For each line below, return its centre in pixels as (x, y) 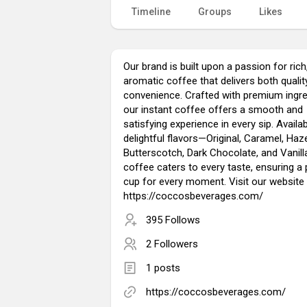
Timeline (151, 11)
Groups (215, 11)
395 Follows (173, 220)
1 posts (163, 268)
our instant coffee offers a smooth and (213, 109)
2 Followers (172, 244)
